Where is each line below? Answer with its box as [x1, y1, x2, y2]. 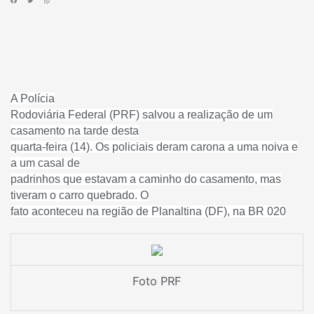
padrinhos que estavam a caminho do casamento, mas [11, 172, 281, 185]
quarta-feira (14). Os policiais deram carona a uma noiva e [11, 140, 298, 153]
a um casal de [11, 156, 80, 169]
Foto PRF [132, 273, 182, 288]
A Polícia [11, 92, 55, 104]
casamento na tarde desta [11, 124, 139, 137]
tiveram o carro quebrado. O [11, 189, 149, 201]
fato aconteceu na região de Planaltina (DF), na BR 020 [11, 205, 286, 217]
